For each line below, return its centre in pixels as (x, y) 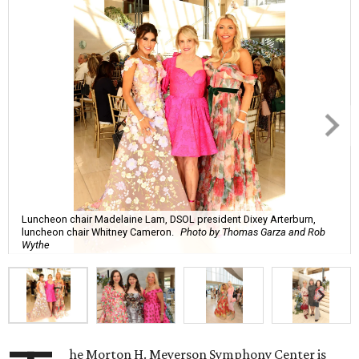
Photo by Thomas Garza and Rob (253, 232)
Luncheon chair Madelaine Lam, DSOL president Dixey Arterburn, (169, 219)
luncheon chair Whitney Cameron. (98, 232)
